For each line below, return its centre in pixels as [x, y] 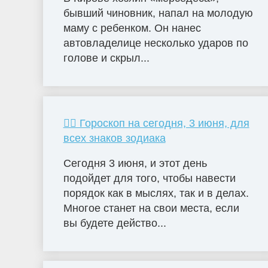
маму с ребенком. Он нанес [132, 28]
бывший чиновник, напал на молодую [158, 13]
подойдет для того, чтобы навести [149, 179]
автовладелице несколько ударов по [156, 43]
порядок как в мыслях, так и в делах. [156, 194]
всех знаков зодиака [114, 138]
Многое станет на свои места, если [151, 208]
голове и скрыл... [106, 58]
